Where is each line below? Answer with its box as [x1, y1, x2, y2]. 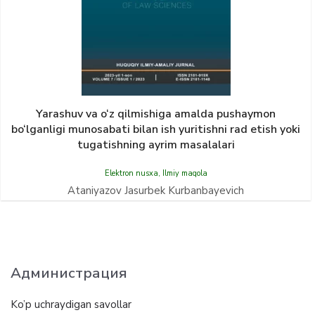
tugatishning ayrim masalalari [77, 137, 235, 153]
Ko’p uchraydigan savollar [11, 297, 131, 311]
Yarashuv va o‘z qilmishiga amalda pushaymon [36, 106, 276, 122]
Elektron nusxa [104, 168, 158, 179]
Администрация [11, 263, 127, 283]
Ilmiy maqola [162, 168, 207, 179]
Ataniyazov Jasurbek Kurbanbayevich [67, 184, 244, 198]
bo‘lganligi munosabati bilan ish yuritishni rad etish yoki [11, 122, 300, 137]
